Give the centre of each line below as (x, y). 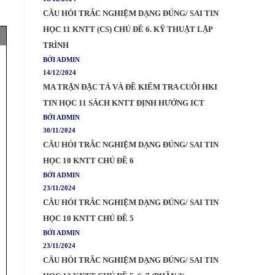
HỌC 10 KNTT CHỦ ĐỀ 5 (88, 219)
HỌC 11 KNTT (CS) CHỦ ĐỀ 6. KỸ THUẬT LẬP (128, 29)
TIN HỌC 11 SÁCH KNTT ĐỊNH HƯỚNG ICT (124, 103)
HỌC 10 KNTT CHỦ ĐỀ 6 (88, 161)
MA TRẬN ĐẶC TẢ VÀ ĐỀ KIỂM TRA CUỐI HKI (130, 87)
